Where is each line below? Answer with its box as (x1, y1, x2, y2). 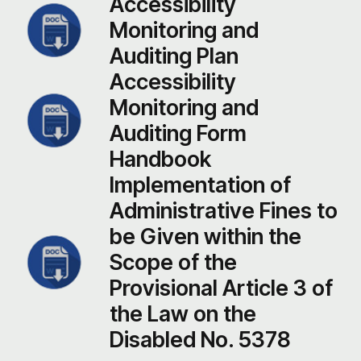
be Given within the (109, 222, 301, 250)
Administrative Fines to (109, 197, 338, 224)
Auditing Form (109, 119, 247, 147)
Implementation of (109, 171, 291, 198)
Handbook (109, 145, 211, 172)
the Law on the (109, 300, 256, 327)
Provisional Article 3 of (109, 274, 333, 301)
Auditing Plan (109, 42, 239, 69)
